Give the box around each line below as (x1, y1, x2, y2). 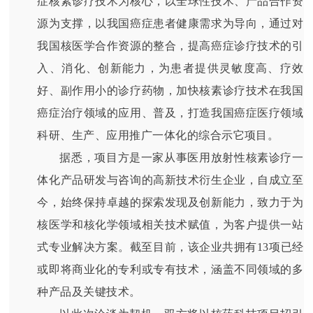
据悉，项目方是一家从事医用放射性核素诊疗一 (59, 151, 304, 163)
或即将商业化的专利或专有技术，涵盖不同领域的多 (37, 263, 304, 275)
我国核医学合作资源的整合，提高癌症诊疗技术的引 (37, 39, 304, 52)
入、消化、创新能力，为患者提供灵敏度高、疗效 (37, 61, 304, 74)
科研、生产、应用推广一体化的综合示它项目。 (37, 129, 279, 141)
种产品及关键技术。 (37, 285, 145, 298)
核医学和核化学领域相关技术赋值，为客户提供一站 (37, 218, 304, 231)
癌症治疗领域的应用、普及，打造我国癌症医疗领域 (37, 106, 304, 119)
